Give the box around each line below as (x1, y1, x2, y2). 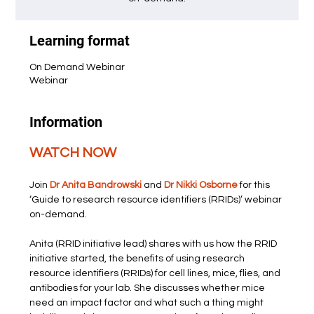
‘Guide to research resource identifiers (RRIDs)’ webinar (29, 195, 285, 205)
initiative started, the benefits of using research (29, 254, 247, 264)
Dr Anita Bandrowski (50, 180, 142, 190)
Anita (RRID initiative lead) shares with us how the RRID (29, 239, 280, 249)
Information (29, 114, 103, 130)
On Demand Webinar (29, 62, 125, 72)
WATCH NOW (29, 146, 117, 160)
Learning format (29, 32, 130, 49)
